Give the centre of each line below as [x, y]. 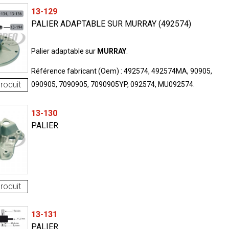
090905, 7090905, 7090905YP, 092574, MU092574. [113, 85]
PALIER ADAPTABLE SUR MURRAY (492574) [111, 24]
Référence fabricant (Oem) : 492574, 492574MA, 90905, [121, 71]
